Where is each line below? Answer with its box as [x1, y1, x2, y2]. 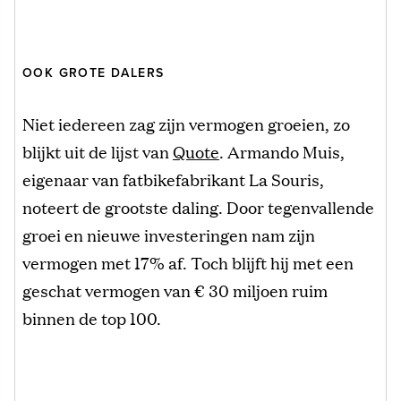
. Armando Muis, [219, 139, 345, 163]
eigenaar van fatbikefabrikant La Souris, [22, 166, 324, 191]
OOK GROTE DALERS [22, 64, 165, 81]
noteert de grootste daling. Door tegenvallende [22, 194, 374, 218]
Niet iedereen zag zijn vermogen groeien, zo [22, 111, 350, 135]
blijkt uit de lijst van [22, 139, 173, 163]
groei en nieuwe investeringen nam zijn [22, 222, 315, 246]
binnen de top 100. [22, 305, 161, 329]
